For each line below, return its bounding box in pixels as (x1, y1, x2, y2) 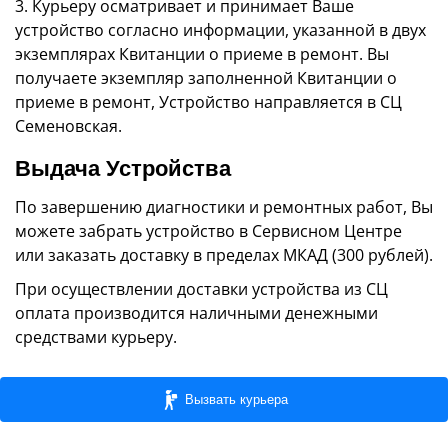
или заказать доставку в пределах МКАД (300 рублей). (15, 244, 433, 266)
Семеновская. (15, 115, 122, 137)
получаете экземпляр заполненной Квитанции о (15, 67, 397, 89)
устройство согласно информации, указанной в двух (15, 19, 426, 41)
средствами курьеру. (15, 326, 177, 348)
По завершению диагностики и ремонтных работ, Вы (15, 196, 433, 218)
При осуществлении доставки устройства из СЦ (15, 278, 388, 300)
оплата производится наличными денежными (15, 302, 378, 324)
